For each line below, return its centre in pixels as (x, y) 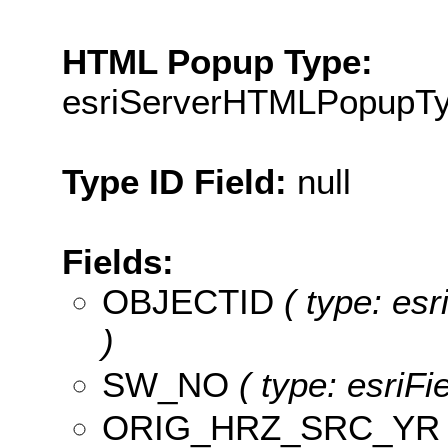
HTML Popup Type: (217, 61)
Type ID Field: (179, 181)
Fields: (118, 261)
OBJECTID (188, 301)
